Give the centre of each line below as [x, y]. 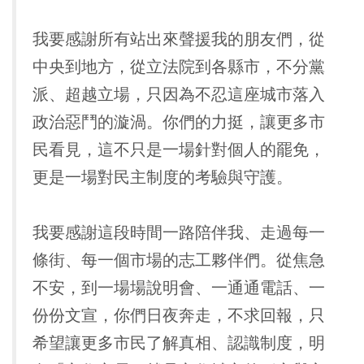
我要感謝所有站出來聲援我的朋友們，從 [179, 39]
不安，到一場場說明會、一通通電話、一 [179, 288]
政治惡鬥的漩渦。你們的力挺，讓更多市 [179, 122]
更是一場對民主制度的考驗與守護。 [162, 178]
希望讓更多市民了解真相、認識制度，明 [179, 343]
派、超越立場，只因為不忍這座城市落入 [179, 95]
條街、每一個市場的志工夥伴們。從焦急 [179, 260]
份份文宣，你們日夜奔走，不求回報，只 [179, 316]
